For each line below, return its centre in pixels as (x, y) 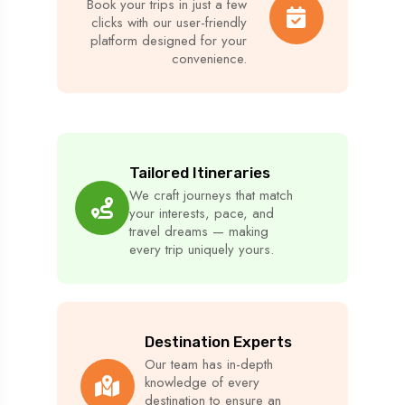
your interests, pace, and (202, 213)
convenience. (209, 58)
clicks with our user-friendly (169, 22)
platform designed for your (168, 40)
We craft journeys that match (211, 195)
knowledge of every (202, 382)
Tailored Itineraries (200, 172)
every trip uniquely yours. (202, 249)
